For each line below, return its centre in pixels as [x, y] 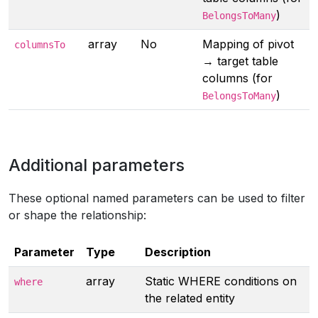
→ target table [240, 61]
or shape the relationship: [77, 215]
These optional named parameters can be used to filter [157, 198]
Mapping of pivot [248, 44]
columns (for [237, 78]
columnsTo [40, 45]
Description [178, 252]
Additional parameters [97, 165]
